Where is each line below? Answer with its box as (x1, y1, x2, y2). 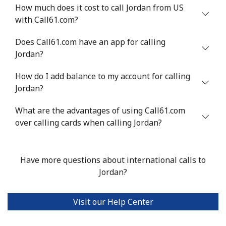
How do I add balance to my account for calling (15, 70, 190, 82)
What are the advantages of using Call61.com (15, 104, 185, 116)
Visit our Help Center (73, 196, 153, 207)
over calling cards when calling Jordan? (15, 117, 162, 128)
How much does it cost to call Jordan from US (15, 2, 184, 13)
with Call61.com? (15, 14, 78, 25)
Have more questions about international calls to (20, 154, 206, 165)
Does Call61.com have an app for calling (15, 36, 165, 47)
